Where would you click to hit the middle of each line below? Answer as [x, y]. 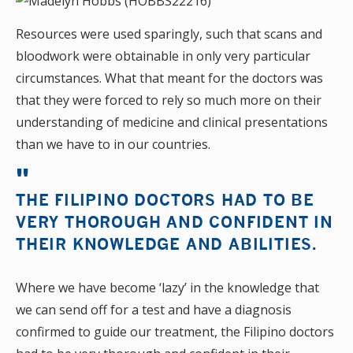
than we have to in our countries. [115, 144]
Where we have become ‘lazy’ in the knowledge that [167, 288]
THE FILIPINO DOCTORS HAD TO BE [165, 199]
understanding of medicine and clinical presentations [172, 122]
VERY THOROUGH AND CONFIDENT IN [175, 221]
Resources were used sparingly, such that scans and [169, 34]
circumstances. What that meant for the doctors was [169, 78]
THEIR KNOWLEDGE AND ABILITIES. [169, 243]
